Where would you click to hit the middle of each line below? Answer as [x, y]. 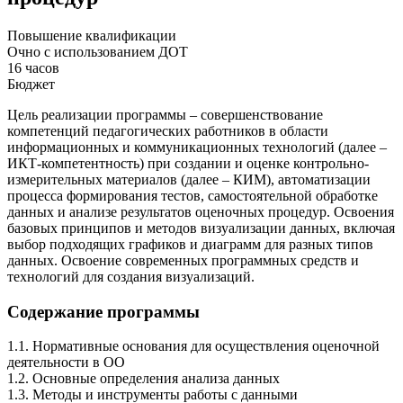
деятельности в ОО [66, 363]
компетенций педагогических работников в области [168, 130]
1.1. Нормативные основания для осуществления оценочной [193, 346]
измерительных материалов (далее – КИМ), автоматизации [189, 179]
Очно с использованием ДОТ [98, 51]
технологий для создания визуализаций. [131, 276]
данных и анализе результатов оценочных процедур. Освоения [201, 211]
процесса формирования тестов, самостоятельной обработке [193, 195]
